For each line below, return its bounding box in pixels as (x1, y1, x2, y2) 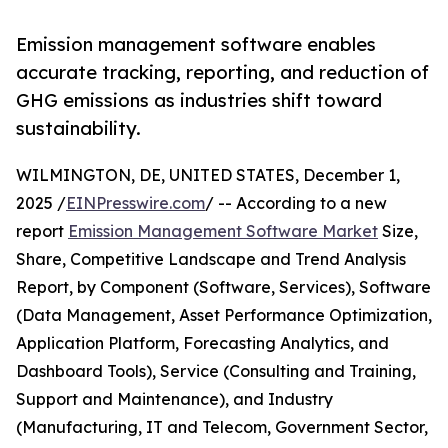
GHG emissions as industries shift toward (16, 89, 382, 112)
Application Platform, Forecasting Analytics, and (16, 333, 389, 354)
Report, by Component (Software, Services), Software (16, 277, 431, 298)
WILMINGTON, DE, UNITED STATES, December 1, (16, 165, 400, 186)
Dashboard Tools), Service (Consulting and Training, (16, 361, 416, 382)
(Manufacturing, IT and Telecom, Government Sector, (16, 417, 428, 438)
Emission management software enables (16, 33, 376, 56)
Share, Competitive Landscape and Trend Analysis (16, 249, 406, 270)
